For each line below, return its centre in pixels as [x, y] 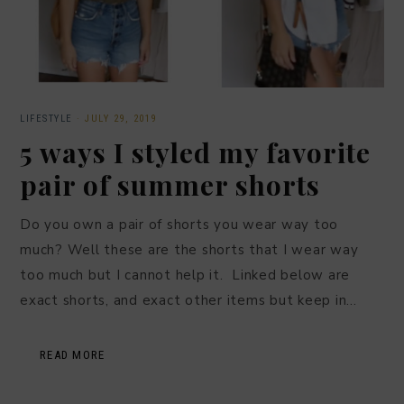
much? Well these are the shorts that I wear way [189, 250]
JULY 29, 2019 [121, 119]
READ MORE [73, 355]
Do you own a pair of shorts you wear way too [179, 225]
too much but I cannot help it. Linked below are [185, 275]
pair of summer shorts [170, 185]
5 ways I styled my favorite [195, 153]
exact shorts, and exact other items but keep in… [188, 301]
